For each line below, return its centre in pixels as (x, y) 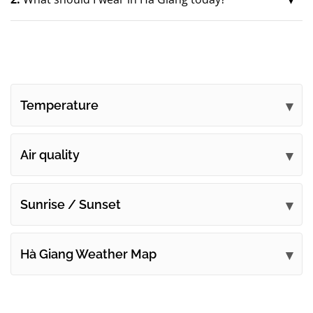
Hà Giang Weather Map (88, 254)
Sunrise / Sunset (71, 204)
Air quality (50, 154)
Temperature (59, 105)
